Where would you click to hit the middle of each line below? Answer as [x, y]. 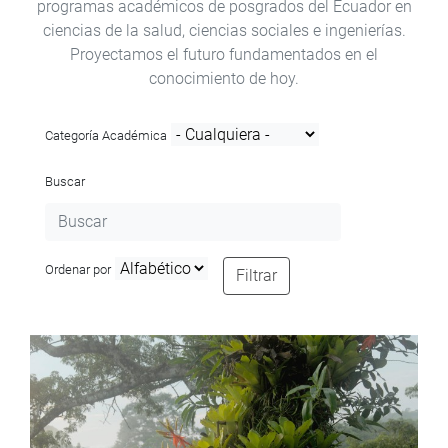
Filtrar [256, 275]
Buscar [65, 181]
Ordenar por [78, 269]
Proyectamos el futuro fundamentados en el [224, 54]
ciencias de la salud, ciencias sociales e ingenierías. [224, 30]
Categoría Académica [106, 135]
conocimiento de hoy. [224, 78]
